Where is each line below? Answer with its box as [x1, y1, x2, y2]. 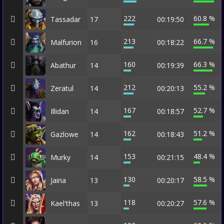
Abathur [50, 60, 76, 70]
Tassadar [50, 14, 80, 24]
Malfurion [50, 37, 81, 47]
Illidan [50, 106, 69, 116]
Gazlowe [50, 129, 78, 139]
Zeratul [50, 83, 73, 93]
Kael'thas [50, 198, 80, 208]
